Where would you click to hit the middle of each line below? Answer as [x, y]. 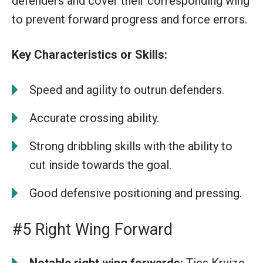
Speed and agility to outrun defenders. [127, 90]
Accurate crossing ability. [94, 118]
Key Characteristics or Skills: [90, 54]
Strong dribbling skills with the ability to [131, 146]
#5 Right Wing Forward [92, 229]
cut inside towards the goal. [100, 165]
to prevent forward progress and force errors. [129, 19]
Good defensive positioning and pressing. [136, 193]
